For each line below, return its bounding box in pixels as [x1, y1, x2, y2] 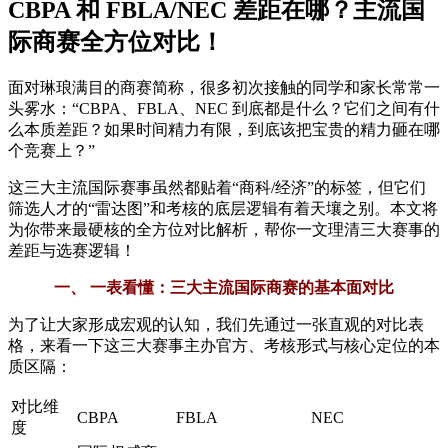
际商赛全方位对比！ [8, 28, 224, 55]
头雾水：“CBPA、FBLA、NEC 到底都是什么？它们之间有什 [8, 99, 440, 117]
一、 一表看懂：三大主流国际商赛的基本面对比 [54, 278, 394, 296]
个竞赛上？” [8, 141, 95, 159]
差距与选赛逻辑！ [8, 241, 136, 259]
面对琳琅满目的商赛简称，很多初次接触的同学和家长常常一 [8, 78, 440, 96]
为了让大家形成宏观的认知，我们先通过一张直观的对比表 [8, 315, 424, 333]
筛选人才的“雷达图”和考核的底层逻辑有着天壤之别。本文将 [8, 199, 438, 217]
